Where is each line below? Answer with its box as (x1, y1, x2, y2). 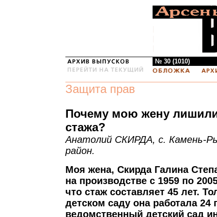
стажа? (65, 121, 106, 134)
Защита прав (65, 82, 135, 95)
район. (65, 145, 95, 156)
